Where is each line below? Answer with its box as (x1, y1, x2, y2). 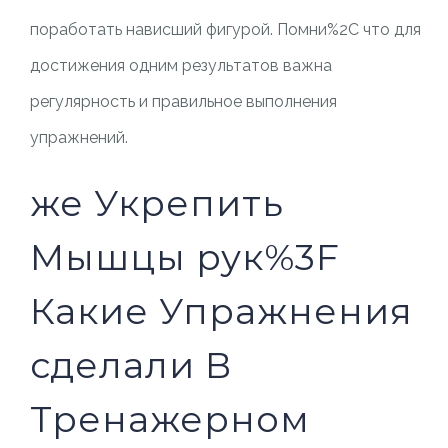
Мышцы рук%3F (29, 235, 340, 279)
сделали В (29, 343, 232, 387)
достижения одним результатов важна (29, 56, 332, 75)
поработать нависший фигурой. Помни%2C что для (29, 20, 421, 39)
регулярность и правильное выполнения (29, 92, 337, 111)
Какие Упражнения (29, 289, 413, 333)
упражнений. (29, 128, 128, 147)
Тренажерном (29, 397, 310, 441)
